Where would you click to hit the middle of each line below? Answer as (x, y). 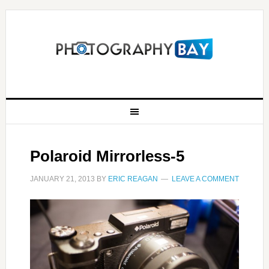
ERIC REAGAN (133, 179)
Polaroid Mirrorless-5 (107, 156)
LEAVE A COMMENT (205, 179)
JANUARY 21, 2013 (62, 179)
